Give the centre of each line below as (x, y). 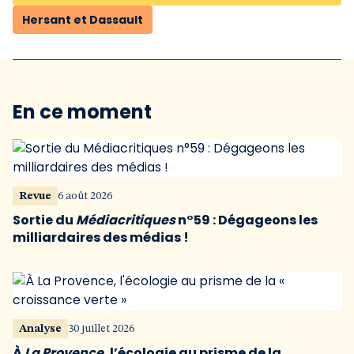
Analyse (40, 329)
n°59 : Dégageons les (247, 220)
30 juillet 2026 (101, 329)
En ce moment (82, 112)
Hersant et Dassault (83, 20)
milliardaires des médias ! (101, 237)
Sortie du (44, 220)
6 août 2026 (85, 196)
